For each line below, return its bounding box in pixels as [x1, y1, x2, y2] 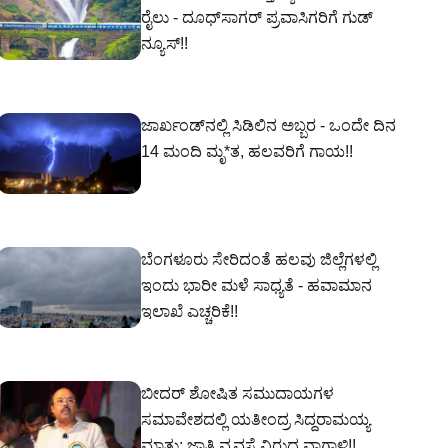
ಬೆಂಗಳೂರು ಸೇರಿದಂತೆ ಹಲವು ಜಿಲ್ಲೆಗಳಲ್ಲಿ [141, 251, 377, 268]
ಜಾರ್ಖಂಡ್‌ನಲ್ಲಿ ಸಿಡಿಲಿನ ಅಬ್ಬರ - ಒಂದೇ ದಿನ [141, 117, 396, 134]
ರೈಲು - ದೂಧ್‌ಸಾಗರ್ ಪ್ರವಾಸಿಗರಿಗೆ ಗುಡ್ [141, 9, 373, 26]
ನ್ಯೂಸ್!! [141, 35, 188, 52]
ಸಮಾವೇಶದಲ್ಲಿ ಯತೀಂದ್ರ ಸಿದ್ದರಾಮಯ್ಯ [141, 411, 370, 428]
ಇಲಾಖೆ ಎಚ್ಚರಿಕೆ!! [141, 303, 238, 320]
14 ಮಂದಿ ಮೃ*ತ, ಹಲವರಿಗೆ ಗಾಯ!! [141, 143, 353, 160]
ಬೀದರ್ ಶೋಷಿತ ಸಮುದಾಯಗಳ [141, 385, 334, 402]
